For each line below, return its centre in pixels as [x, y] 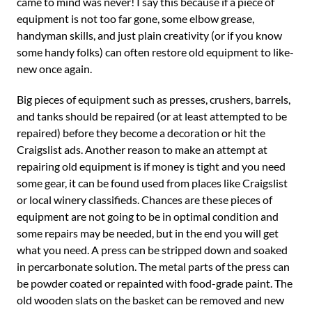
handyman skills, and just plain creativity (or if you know [149, 35]
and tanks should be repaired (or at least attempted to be [152, 116]
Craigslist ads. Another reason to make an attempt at [142, 149]
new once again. [54, 69]
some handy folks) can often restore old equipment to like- [155, 52]
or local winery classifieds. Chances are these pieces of [145, 200]
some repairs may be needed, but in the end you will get [148, 233]
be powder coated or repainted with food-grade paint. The [155, 283]
